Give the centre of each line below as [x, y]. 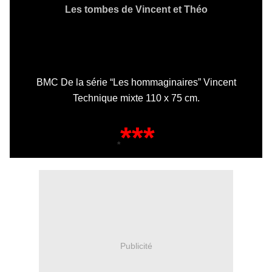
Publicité [136, 246]
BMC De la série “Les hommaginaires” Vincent [136, 83]
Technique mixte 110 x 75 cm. [136, 98]
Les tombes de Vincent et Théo [136, 10]
